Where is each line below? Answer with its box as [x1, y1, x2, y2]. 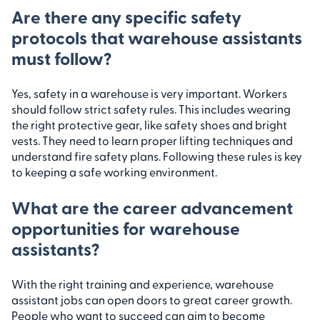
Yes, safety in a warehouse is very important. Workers [11, 86, 287, 100]
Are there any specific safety [11, 5, 241, 27]
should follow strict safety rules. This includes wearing [11, 101, 291, 116]
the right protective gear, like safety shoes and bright [11, 117, 287, 131]
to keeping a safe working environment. [11, 164, 217, 179]
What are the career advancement [11, 196, 293, 218]
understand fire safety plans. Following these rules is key [11, 149, 302, 163]
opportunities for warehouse [11, 216, 240, 239]
